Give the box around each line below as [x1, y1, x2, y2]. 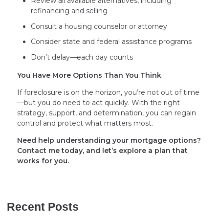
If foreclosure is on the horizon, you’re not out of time [17, 88, 199, 97]
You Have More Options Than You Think [17, 71, 161, 80]
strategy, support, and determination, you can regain [17, 109, 196, 118]
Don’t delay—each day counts [31, 52, 133, 62]
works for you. [17, 156, 69, 166]
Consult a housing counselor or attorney [31, 22, 167, 31]
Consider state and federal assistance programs [31, 37, 192, 46]
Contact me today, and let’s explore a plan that [17, 146, 188, 155]
